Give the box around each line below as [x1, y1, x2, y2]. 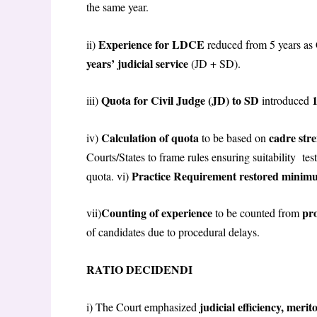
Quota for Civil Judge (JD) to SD [101, 92, 262, 109]
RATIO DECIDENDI [86, 260, 196, 277]
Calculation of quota [101, 129, 202, 146]
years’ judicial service [86, 54, 191, 71]
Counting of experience [101, 204, 215, 221]
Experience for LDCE [98, 35, 207, 52]
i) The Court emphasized [86, 299, 200, 314]
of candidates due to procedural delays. [86, 224, 260, 240]
